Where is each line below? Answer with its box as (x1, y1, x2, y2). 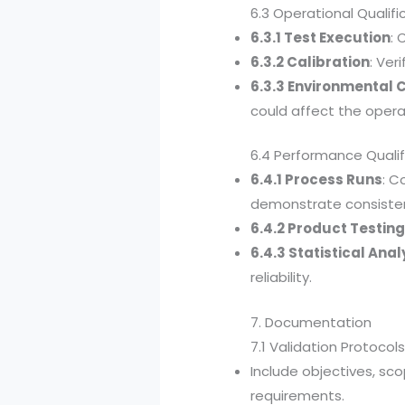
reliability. (250, 268, 313, 287)
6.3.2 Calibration (250, 52, 371, 71)
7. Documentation (250, 312, 372, 332)
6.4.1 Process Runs (250, 170, 383, 190)
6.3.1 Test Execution (250, 27, 391, 47)
